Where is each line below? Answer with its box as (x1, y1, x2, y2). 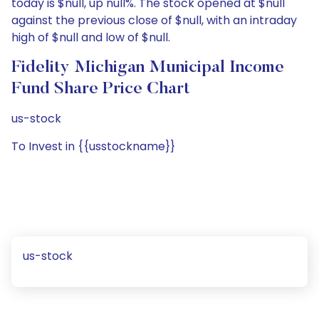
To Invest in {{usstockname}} (11, 138, 175, 155)
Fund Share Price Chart (11, 80, 190, 98)
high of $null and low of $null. (11, 29, 170, 46)
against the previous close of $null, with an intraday (11, 12, 297, 28)
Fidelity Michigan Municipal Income (11, 59, 284, 76)
